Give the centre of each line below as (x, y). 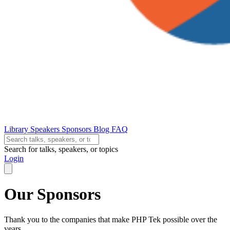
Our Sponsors (52, 194)
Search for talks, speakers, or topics (61, 149)
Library (17, 129)
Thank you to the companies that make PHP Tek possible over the (111, 219)
